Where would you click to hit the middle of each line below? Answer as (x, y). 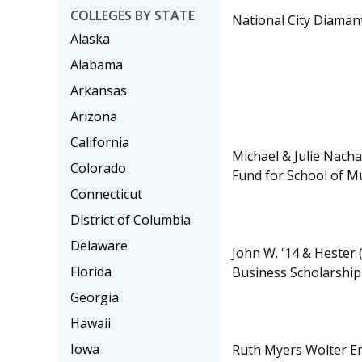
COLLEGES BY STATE (133, 15)
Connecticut (106, 194)
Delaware (99, 246)
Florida (91, 271)
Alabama (97, 65)
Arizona (94, 116)
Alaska (90, 39)
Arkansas (99, 90)
